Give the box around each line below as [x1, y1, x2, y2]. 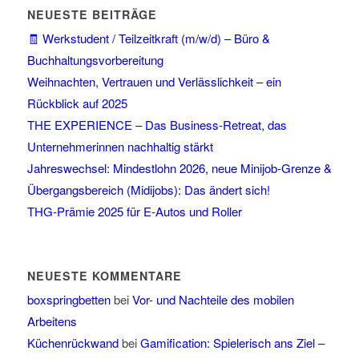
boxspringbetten [26, 291, 111, 309]
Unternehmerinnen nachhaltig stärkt [26, 138, 213, 155]
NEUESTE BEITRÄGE [26, 6, 157, 23]
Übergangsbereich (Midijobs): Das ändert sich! [26, 181, 270, 199]
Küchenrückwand [26, 334, 119, 352]
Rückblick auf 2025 [26, 95, 127, 112]
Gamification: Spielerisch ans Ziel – [139, 334, 325, 352]
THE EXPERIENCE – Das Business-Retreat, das [26, 116, 287, 134]
